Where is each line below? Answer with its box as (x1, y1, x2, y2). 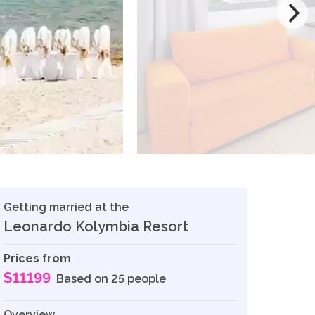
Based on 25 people (56, 271, 167, 285)
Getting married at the (4, 200, 129, 214)
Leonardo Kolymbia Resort (4, 217, 189, 235)
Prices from (4, 251, 72, 265)
